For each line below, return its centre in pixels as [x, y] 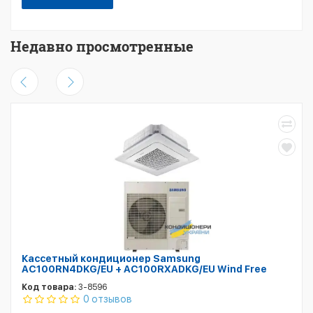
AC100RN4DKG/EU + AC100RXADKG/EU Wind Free [144, 269]
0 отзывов [108, 299]
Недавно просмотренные [102, 46]
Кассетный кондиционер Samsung [111, 259]
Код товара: [49, 287]
